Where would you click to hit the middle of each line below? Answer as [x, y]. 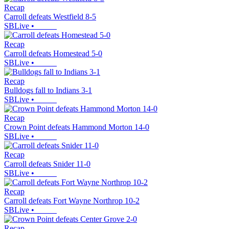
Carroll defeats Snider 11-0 [47, 164]
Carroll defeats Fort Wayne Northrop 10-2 [72, 201]
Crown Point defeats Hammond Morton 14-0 [77, 127]
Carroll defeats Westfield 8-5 [50, 17]
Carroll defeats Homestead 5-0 [53, 54]
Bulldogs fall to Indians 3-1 [48, 90]
